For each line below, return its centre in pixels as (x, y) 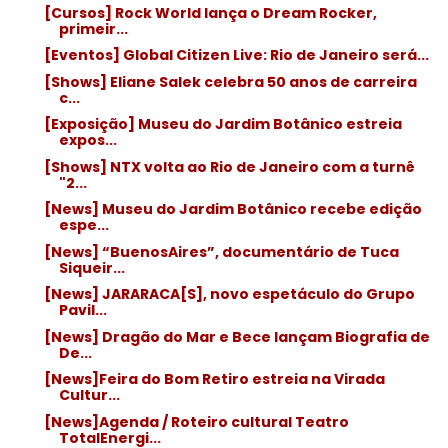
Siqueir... (91, 267)
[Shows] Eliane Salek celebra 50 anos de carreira (230, 81)
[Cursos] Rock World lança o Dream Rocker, (210, 12)
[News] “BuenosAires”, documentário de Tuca (221, 251)
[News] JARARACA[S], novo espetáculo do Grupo (229, 294)
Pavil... (82, 310)
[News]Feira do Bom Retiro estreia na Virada (214, 379)
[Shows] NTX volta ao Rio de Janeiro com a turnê (229, 166)
